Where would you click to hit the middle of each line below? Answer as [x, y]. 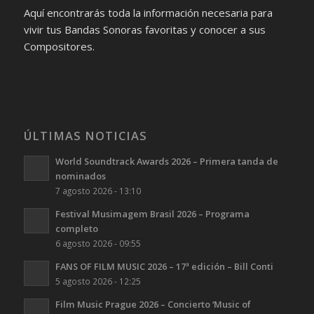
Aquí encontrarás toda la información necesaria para [148, 13]
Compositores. [59, 47]
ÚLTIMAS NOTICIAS [85, 136]
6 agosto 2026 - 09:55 [98, 244]
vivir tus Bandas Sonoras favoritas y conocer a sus [144, 30]
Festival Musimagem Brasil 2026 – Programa [152, 214]
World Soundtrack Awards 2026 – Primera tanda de [166, 162]
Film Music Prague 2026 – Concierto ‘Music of [153, 305]
